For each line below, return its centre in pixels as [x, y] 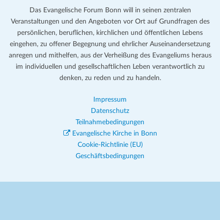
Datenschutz [110, 111]
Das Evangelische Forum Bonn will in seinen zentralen [110, 10]
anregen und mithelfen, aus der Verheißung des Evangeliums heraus [110, 55]
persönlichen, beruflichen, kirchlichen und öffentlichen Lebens [110, 33]
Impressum [110, 99]
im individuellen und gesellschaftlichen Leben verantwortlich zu [110, 67]
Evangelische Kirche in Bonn [113, 133]
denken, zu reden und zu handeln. [110, 78]
